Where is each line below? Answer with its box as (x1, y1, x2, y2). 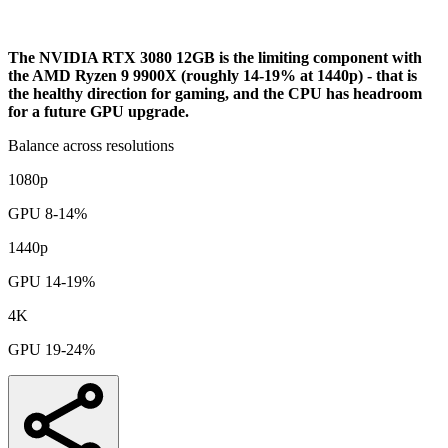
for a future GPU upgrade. (8, 102, 189, 120)
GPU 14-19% (8, 272, 95, 290)
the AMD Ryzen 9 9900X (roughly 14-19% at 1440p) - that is (8, 66, 417, 84)
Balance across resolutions (8, 136, 174, 154)
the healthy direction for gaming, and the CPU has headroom (8, 84, 422, 102)
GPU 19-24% (8, 340, 95, 358)
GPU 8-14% (8, 204, 87, 222)
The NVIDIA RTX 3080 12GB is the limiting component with (8, 48, 422, 66)
